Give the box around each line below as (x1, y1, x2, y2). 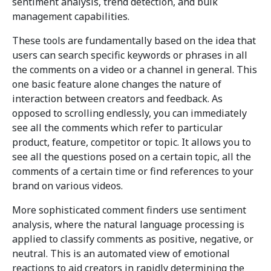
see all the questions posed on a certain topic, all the (12, 150, 251, 164)
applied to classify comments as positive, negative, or (12, 232, 253, 246)
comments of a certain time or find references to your (12, 165, 253, 178)
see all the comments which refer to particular (12, 121, 223, 135)
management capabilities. (12, 10, 129, 24)
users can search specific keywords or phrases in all (12, 48, 247, 62)
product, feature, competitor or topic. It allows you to (12, 135, 251, 149)
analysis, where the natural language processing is (12, 218, 244, 232)
